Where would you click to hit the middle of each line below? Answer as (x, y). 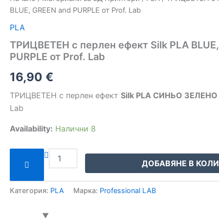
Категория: (30, 190)
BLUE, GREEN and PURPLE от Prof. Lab (75, 10)
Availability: (31, 128)
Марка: (87, 190)
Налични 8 (76, 128)
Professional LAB (128, 190)
